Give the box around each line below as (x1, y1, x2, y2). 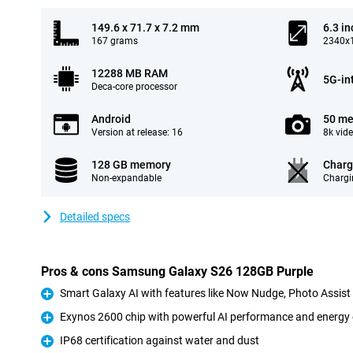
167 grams (91, 35, 138, 46)
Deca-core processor (91, 81, 177, 92)
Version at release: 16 (91, 127, 183, 138)
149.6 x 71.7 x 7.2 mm (91, 21, 199, 34)
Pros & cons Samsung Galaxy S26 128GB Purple (41, 264, 314, 279)
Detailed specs (60, 210, 130, 223)
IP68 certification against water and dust (60, 334, 259, 347)
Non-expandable (91, 173, 162, 184)
